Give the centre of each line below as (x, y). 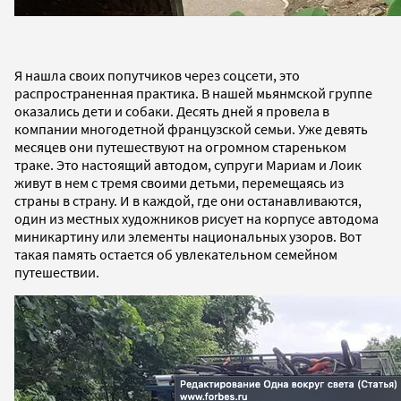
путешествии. (57, 272)
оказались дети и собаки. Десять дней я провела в (172, 111)
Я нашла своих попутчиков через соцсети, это (157, 75)
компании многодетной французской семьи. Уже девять (191, 128)
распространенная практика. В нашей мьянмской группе (193, 93)
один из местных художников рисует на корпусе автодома (196, 218)
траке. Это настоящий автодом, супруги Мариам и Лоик (188, 164)
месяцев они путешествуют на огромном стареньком (180, 146)
